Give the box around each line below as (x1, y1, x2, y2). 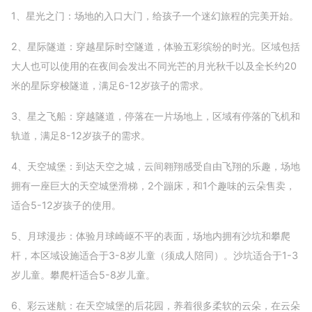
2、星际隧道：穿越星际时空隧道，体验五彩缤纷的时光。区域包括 (11, 40, 300, 53)
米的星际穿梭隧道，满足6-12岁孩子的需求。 (11, 79, 209, 92)
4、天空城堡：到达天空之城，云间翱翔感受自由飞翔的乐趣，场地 (11, 160, 300, 173)
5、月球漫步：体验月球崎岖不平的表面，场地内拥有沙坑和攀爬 (11, 230, 290, 242)
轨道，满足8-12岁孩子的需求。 (11, 130, 150, 142)
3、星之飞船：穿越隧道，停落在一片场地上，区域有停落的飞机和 (11, 110, 300, 123)
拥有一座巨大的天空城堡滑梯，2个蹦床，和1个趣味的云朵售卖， (11, 180, 295, 192)
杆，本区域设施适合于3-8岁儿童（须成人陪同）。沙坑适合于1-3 (11, 249, 298, 262)
